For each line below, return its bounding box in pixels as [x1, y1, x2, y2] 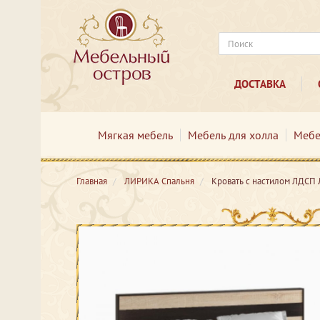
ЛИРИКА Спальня [124, 175, 194, 187]
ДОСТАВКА [234, 77, 286, 91]
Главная [76, 175, 107, 187]
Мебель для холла [187, 128, 279, 142]
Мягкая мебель [97, 128, 173, 142]
